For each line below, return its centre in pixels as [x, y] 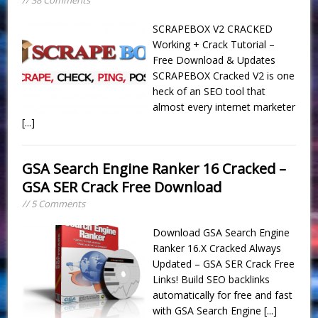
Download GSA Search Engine [221, 232]
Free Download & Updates [217, 60]
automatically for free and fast [223, 295]
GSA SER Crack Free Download [122, 187]
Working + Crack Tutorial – [214, 44]
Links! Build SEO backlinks [212, 279]
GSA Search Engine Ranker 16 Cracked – [154, 168]
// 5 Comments [54, 203]
